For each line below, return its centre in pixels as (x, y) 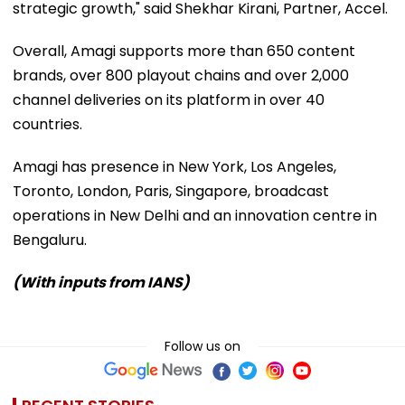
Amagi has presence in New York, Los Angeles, (174, 166)
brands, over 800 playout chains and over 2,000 (181, 75)
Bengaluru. (50, 240)
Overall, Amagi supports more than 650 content (184, 51)
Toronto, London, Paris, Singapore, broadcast (171, 191)
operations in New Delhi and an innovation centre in (195, 215)
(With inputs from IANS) (101, 282)
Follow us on (202, 346)
